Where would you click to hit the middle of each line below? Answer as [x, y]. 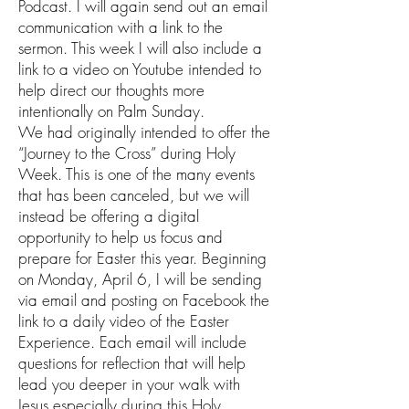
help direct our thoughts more [111, 90]
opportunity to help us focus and [121, 237]
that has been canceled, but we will [134, 195]
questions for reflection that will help [132, 363]
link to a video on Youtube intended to [140, 69]
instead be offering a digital [109, 216]
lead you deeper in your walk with [129, 384]
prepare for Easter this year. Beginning [142, 258]
